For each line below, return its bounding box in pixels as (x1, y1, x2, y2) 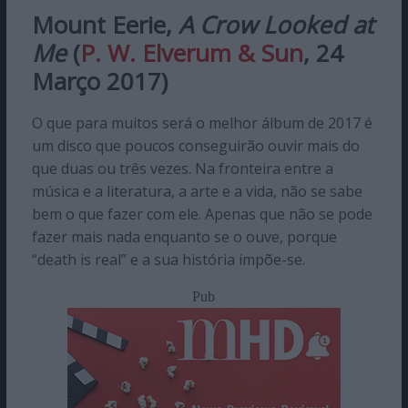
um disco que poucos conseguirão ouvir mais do (31, 135, 360, 156)
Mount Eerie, (31, 7, 178, 41)
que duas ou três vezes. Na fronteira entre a (31, 158, 333, 178)
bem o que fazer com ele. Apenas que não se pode (31, 203, 372, 224)
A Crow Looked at (178, 7, 373, 41)
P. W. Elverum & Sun (79, 36, 303, 69)
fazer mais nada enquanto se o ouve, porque (31, 226, 337, 247)
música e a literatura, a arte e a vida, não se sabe (31, 180, 362, 201)
